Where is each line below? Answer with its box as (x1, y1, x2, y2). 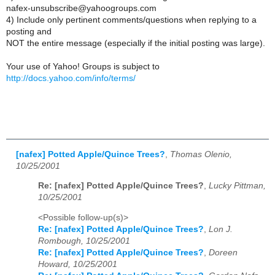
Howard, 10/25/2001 (38, 259, 117, 269)
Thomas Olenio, (170, 149, 232, 159)
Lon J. (209, 224, 233, 234)
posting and (6, 26, 52, 36)
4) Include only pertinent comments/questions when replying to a (6, 15, 257, 25)
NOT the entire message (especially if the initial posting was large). (6, 38, 265, 48)
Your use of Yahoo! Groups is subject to (6, 61, 160, 71)
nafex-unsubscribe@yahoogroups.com (6, 3, 157, 13)
